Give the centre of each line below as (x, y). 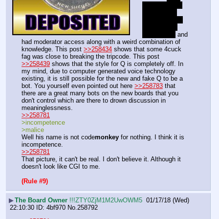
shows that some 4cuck (147, 49)
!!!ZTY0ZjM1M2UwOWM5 (106, 200)
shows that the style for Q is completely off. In (117, 64)
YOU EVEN (159, 27)
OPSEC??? (159, 34)
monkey (107, 137)
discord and (159, 12)
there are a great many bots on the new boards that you (100, 93)
